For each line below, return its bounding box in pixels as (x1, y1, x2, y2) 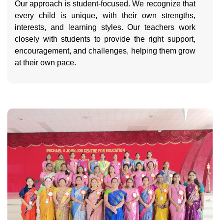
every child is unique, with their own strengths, (15, 11, 195, 20)
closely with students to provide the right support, (15, 35, 195, 44)
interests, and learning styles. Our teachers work (15, 23, 195, 32)
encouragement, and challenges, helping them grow (15, 47, 195, 55)
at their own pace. (15, 58, 76, 67)
